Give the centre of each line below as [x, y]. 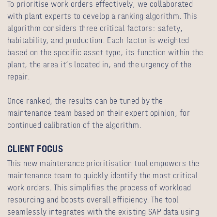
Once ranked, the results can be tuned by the [85, 101]
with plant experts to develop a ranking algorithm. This [102, 16]
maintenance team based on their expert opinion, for [98, 113]
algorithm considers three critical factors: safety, [95, 28]
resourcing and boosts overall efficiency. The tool [93, 200]
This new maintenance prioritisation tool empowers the [103, 164]
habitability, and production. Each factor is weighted [98, 40]
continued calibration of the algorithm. [75, 125]
